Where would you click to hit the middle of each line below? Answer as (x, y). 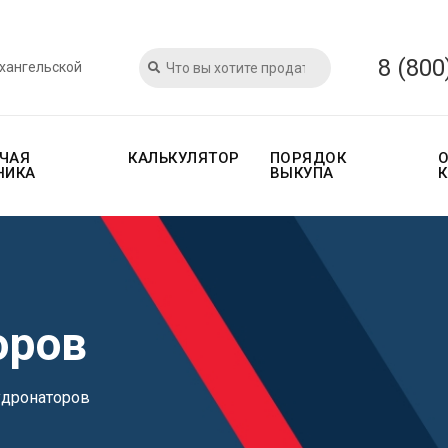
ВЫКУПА (301, 173)
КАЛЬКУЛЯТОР (184, 158)
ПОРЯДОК (308, 158)
